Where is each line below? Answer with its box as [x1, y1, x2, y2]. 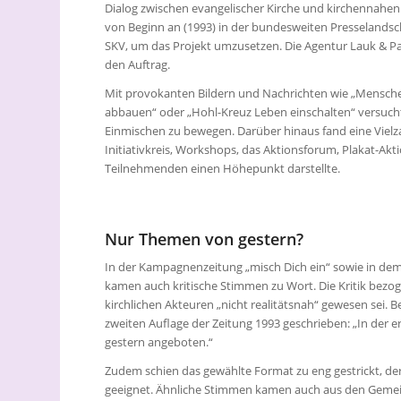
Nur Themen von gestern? [105, 228, 304, 251]
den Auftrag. [105, 56, 171, 73]
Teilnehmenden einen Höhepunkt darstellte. [105, 160, 341, 177]
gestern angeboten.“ [105, 334, 214, 351]
